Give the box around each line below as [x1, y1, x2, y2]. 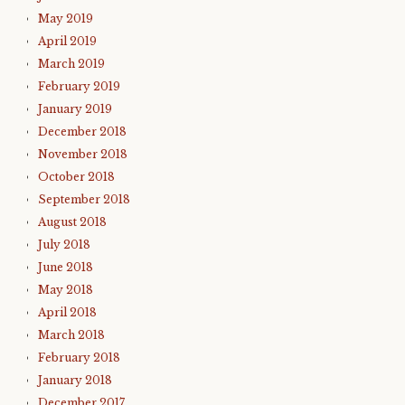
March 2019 [38, 57, 105, 71]
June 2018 [38, 260, 93, 274]
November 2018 [38, 147, 127, 161]
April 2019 [38, 34, 97, 48]
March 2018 [38, 328, 105, 342]
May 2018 [38, 283, 93, 297]
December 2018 [38, 125, 127, 138]
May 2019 [38, 12, 93, 25]
